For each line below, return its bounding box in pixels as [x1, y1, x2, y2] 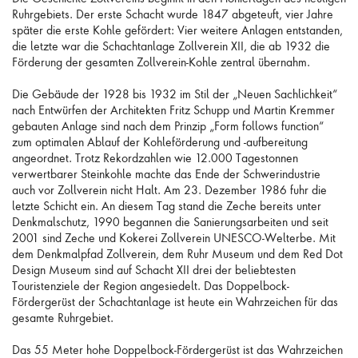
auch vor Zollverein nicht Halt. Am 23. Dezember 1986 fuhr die [12, 182, 327, 197]
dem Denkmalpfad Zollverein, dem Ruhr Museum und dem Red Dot [12, 246, 343, 261]
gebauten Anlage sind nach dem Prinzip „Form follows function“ [12, 118, 324, 133]
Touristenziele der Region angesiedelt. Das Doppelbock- [12, 278, 289, 293]
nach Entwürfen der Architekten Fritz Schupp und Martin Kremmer [12, 102, 335, 117]
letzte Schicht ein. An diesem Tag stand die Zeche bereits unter [12, 198, 321, 213]
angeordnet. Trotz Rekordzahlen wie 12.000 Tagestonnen [12, 150, 298, 165]
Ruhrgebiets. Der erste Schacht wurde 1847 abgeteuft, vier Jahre [12, 6, 333, 22]
